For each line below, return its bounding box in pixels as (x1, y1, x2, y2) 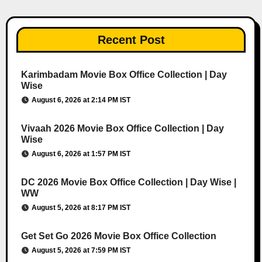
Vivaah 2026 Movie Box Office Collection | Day (20, 123, 224, 134)
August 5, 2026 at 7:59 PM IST (31, 246, 130, 255)
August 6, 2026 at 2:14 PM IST (31, 96, 130, 105)
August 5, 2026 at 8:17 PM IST (31, 204, 130, 212)
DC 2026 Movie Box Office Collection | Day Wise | (20, 177, 236, 188)
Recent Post (97, 33, 165, 47)
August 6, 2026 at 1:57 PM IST (31, 150, 130, 158)
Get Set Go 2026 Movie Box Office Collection (20, 231, 216, 242)
